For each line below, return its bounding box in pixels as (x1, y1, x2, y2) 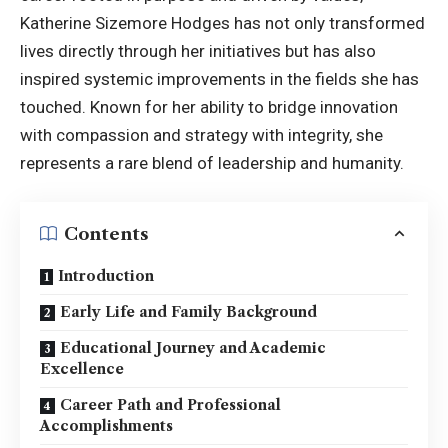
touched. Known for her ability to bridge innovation (20, 96, 398, 117)
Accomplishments (40, 417, 173, 436)
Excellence (40, 360, 124, 379)
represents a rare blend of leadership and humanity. (20, 152, 404, 173)
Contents (64, 223, 149, 244)
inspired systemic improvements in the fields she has (20, 68, 419, 89)
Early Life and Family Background (60, 303, 317, 322)
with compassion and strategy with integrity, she (20, 124, 383, 145)
